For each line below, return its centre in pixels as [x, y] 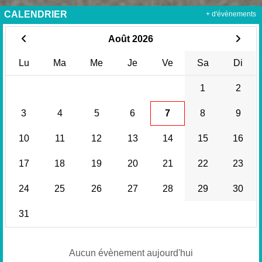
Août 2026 [131, 39]
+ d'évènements [231, 14]
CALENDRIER [36, 15]
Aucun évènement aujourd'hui [131, 253]
